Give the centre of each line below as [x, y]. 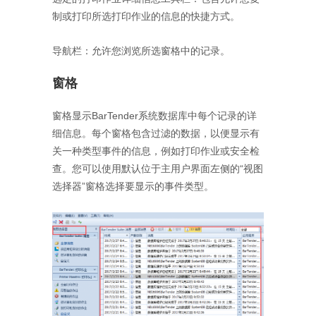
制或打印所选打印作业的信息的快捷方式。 [146, 16]
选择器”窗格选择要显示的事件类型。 [133, 186]
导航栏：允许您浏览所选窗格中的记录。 [141, 50]
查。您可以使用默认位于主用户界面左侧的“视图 [158, 168]
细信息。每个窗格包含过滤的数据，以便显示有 [156, 133]
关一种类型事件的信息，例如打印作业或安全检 [156, 151]
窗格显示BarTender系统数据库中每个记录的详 [154, 115]
